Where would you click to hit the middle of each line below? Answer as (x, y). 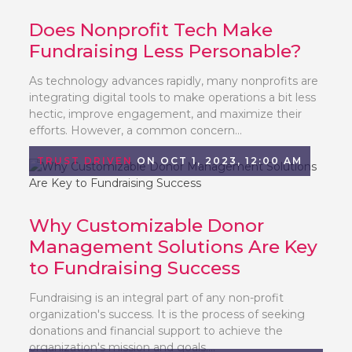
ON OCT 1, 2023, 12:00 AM (218, 161)
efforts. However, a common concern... (136, 130)
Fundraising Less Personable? (166, 51)
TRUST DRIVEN (85, 161)
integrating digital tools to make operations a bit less (173, 97)
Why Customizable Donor (147, 225)
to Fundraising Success (135, 268)
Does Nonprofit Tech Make (151, 30)
